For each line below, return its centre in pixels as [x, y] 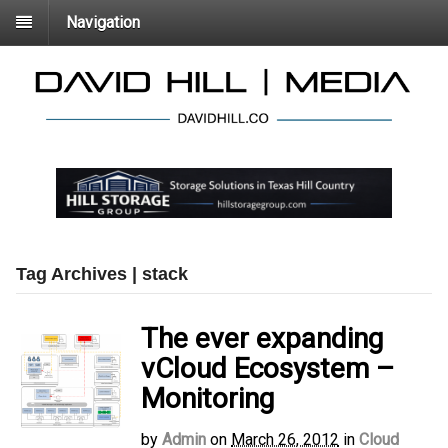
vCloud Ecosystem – [267, 369]
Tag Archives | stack [102, 274]
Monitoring [207, 399]
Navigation [103, 22]
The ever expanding [262, 339]
